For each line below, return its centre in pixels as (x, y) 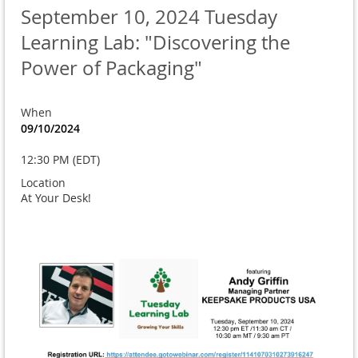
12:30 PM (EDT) (60, 160)
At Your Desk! (56, 198)
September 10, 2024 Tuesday (149, 17)
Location (43, 183)
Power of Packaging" (111, 68)
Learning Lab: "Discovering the (155, 43)
